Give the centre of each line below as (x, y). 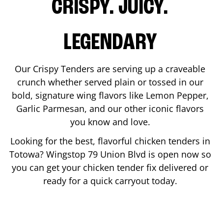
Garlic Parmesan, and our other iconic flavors (110, 108)
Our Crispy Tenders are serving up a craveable (110, 69)
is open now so (178, 154)
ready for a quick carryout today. (110, 180)
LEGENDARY (110, 43)
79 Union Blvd (117, 154)
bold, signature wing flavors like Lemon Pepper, (110, 95)
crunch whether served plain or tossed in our (110, 82)
